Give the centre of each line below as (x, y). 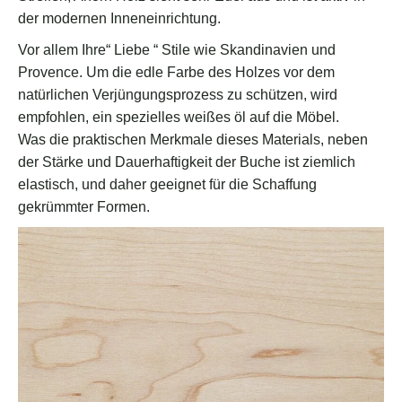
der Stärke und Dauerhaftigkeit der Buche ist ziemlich (187, 162)
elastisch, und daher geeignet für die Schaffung (167, 185)
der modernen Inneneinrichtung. (119, 19)
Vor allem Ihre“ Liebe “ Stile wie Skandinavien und (177, 50)
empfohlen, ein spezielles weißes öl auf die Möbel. (179, 118)
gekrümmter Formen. (84, 207)
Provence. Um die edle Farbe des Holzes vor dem (176, 73)
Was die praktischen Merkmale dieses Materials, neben (193, 140)
